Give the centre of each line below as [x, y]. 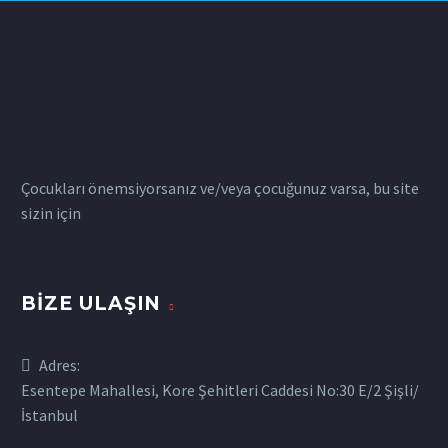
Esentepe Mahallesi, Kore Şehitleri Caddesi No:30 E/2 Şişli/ [220, 390]
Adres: [59, 365]
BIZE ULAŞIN [91, 304]
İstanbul [49, 415]
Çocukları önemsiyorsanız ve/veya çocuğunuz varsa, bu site [220, 187]
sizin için [51, 212]
